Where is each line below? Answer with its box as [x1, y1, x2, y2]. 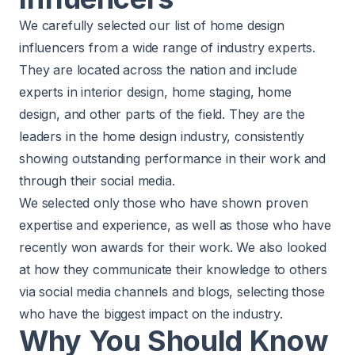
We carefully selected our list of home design [19, 17, 284, 33]
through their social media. [19, 172, 175, 189]
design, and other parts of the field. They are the [19, 105, 305, 122]
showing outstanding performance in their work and [19, 150, 326, 166]
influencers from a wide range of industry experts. [19, 39, 315, 55]
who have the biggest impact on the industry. [19, 305, 283, 322]
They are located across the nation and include [19, 61, 297, 78]
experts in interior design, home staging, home [19, 83, 292, 100]
